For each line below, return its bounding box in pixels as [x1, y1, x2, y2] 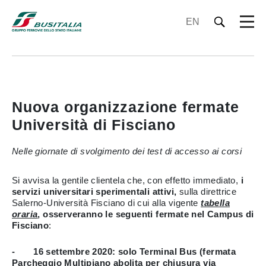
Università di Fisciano [12, 116, 176, 133]
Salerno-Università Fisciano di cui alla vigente [12, 198, 201, 208]
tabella [201, 198, 230, 208]
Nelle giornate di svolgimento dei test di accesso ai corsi [12, 146, 242, 156]
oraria [12, 209, 38, 219]
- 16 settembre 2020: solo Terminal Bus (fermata [12, 246, 236, 256]
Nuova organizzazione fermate [12, 99, 239, 115]
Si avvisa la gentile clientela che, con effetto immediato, [12, 175, 241, 185]
